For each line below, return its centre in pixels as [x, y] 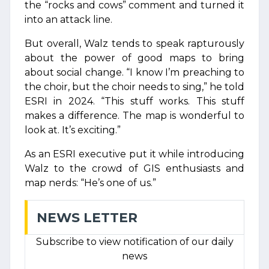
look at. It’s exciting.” [73, 130]
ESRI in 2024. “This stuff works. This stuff [134, 101]
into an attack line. [68, 20]
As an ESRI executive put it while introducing [134, 154]
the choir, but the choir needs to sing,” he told [134, 87]
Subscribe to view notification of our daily [134, 242]
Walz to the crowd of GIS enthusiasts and [134, 168]
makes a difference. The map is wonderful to [134, 116]
